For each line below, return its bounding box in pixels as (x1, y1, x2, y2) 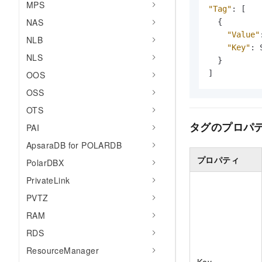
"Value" (227, 30, 260, 40)
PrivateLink (26, 174, 70, 186)
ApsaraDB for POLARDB (26, 139, 122, 151)
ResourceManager (26, 244, 99, 256)
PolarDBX (26, 157, 64, 168)
